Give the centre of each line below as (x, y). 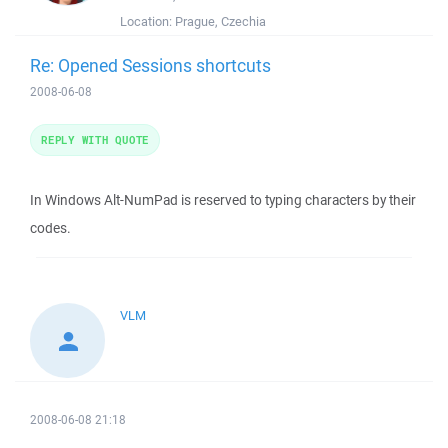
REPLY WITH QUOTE (95, 139)
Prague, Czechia (220, 21)
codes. (50, 228)
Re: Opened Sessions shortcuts (150, 65)
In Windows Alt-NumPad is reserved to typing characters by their (223, 200)
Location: (147, 21)
